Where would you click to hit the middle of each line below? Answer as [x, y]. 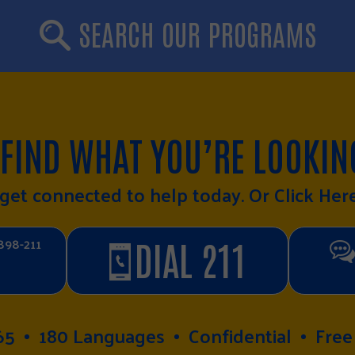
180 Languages [101, 335]
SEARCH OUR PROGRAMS [197, 32]
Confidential [240, 335]
